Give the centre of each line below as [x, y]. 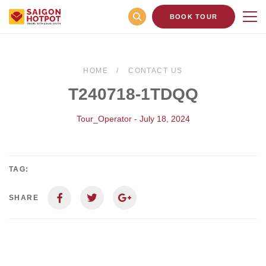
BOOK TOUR [194, 17]
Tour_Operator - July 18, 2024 [133, 119]
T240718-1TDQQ [133, 94]
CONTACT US [156, 71]
